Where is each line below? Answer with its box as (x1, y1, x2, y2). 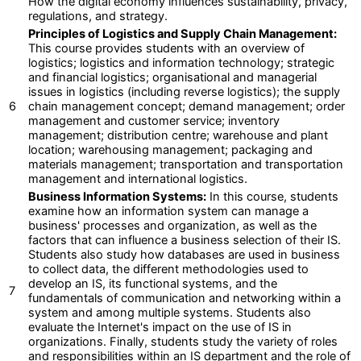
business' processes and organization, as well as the (28, 218, 317, 233)
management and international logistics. (28, 171, 247, 186)
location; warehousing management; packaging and (28, 142, 313, 157)
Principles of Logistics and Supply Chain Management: (28, 26, 337, 41)
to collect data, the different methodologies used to (28, 261, 309, 276)
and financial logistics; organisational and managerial (28, 69, 317, 85)
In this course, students (206, 189, 338, 204)
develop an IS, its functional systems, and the (28, 276, 277, 291)
